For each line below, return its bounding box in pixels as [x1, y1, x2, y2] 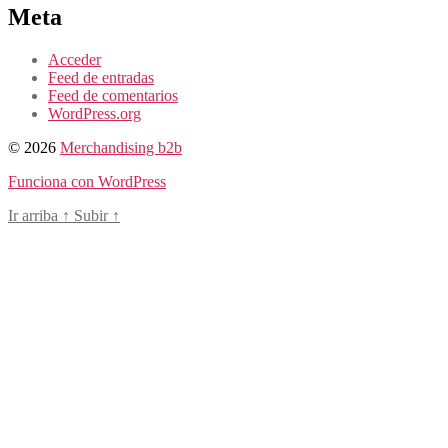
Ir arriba [8, 207, 62, 225]
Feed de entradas [48, 69, 154, 87]
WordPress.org [48, 105, 141, 123]
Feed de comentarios [48, 87, 178, 105]
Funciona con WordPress [8, 173, 166, 191]
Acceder [48, 51, 101, 69]
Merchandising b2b [60, 139, 182, 157]
